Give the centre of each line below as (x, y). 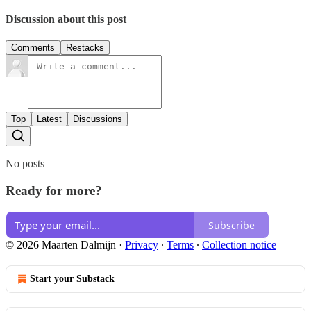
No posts (25, 163)
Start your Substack (72, 279)
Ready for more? (54, 190)
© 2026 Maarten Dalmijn (61, 245)
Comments (33, 47)
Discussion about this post (66, 19)
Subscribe (232, 225)
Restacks (85, 47)
